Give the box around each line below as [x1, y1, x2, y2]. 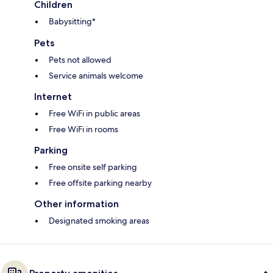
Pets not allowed [49, 54, 112, 66]
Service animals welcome [49, 70, 143, 82]
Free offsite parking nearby [49, 177, 152, 189]
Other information [34, 198, 119, 210]
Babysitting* [49, 16, 96, 27]
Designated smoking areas [49, 215, 149, 227]
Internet [34, 91, 72, 103]
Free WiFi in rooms [49, 124, 118, 135]
